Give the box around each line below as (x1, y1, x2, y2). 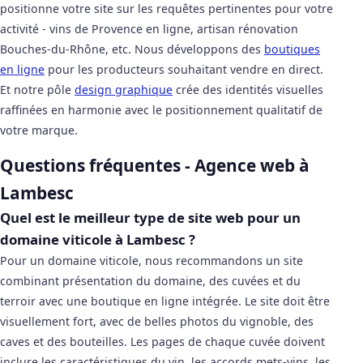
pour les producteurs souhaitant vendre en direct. (45, 62, 323, 78)
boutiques (264, 41, 320, 58)
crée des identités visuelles (173, 82, 323, 98)
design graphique (75, 82, 173, 98)
